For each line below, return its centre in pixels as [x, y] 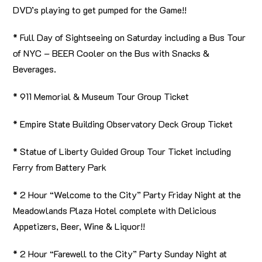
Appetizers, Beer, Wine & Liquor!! [79, 226]
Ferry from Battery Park [60, 167]
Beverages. [35, 69]
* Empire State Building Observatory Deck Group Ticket [123, 124]
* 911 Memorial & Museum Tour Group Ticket [101, 96]
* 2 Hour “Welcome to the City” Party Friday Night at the [127, 195]
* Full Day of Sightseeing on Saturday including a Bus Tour [130, 37]
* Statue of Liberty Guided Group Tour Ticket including [122, 151]
